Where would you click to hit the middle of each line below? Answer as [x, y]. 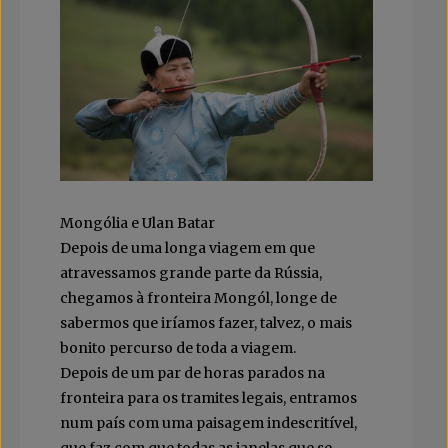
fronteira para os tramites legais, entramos [208, 398]
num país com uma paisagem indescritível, [208, 423]
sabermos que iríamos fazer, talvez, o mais [206, 323]
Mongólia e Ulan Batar [137, 223]
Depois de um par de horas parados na [192, 373]
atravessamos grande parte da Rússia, [191, 273]
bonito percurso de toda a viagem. [178, 348]
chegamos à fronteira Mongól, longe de [198, 298]
